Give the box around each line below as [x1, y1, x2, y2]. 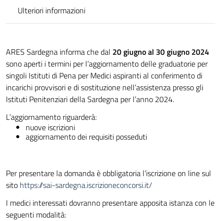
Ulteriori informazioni [18, 4, 85, 17]
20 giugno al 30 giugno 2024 [112, 46, 209, 58]
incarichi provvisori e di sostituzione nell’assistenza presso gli [6, 81, 203, 94]
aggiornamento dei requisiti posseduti [26, 131, 147, 143]
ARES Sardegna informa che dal [6, 46, 112, 58]
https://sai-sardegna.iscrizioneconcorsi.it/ [20, 179, 152, 191]
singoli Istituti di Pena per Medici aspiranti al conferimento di [6, 70, 202, 82]
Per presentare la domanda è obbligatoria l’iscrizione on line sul [6, 167, 211, 180]
